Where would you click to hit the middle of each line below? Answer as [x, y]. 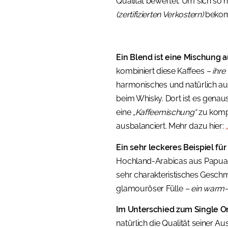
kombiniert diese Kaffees [161, 71]
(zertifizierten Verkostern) [160, 14]
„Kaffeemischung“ [165, 112]
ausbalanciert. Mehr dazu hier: [171, 126]
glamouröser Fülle [151, 188]
